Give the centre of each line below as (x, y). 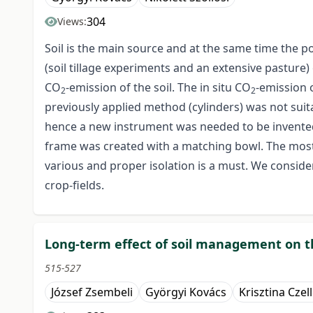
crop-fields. (76, 185)
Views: (72, 22)
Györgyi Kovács (186, 292)
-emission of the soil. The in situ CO (158, 88)
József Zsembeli (92, 292)
